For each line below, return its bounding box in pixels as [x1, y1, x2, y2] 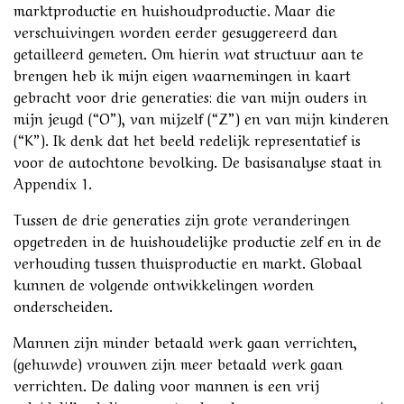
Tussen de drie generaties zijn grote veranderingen [14, 207, 350, 229]
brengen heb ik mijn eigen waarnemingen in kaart [14, 62, 351, 85]
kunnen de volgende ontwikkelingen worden [14, 271, 314, 294]
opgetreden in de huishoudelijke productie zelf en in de [14, 228, 381, 251]
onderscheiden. [14, 293, 113, 316]
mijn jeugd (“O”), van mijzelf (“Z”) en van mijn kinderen [14, 106, 389, 128]
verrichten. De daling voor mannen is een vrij [14, 372, 319, 395]
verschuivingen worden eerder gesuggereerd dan [14, 19, 337, 41]
